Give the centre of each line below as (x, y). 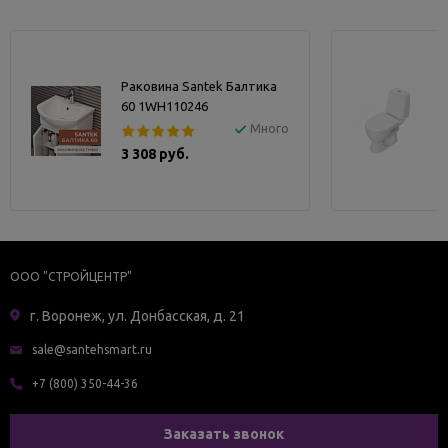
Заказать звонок (224, 433)
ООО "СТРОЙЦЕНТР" (71, 277)
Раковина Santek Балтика (199, 86)
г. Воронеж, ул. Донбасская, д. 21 (137, 316)
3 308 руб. (155, 154)
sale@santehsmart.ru (92, 350)
